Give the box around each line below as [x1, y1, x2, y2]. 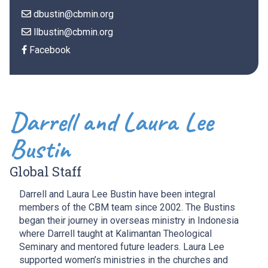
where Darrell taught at [19, 228, 115, 240]
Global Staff [10, 163, 81, 181]
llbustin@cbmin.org [33, 26, 113, 38]
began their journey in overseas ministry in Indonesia [19, 215, 239, 227]
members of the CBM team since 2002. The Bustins [19, 202, 235, 214]
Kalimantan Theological [115, 228, 212, 240]
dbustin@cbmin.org [33, 8, 114, 20]
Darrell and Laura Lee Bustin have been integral [19, 188, 215, 200]
